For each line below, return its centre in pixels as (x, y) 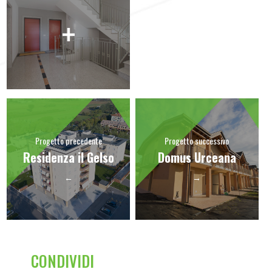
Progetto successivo (197, 141)
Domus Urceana (197, 157)
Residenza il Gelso (68, 157)
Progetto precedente (68, 141)
